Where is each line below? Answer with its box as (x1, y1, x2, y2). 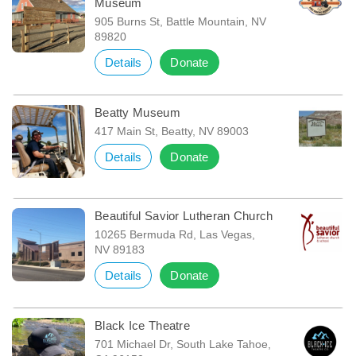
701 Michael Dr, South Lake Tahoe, (94, 337, 271, 350)
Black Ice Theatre (94, 318, 191, 332)
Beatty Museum (94, 105, 180, 119)
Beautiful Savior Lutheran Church (94, 208, 273, 222)
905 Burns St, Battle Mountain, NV (94, 14, 266, 28)
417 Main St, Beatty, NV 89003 (94, 124, 249, 137)
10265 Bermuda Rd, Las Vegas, (94, 227, 255, 241)
